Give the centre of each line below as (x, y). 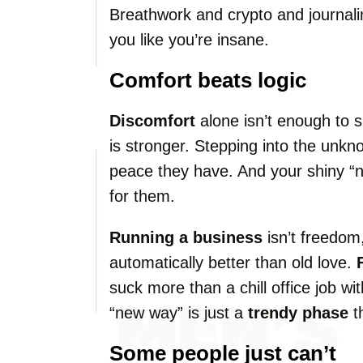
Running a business (186, 237)
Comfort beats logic (208, 80)
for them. (142, 196)
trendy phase (298, 313)
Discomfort (152, 121)
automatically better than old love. (233, 263)
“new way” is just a (179, 313)
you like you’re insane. (189, 40)
